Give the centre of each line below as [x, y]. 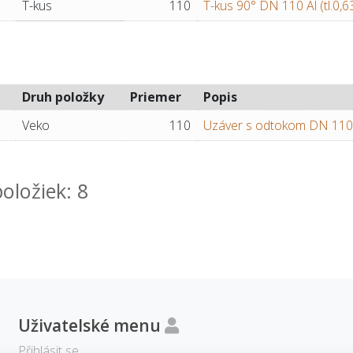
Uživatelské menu [91, 326]
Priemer [156, 97]
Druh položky [63, 97]
